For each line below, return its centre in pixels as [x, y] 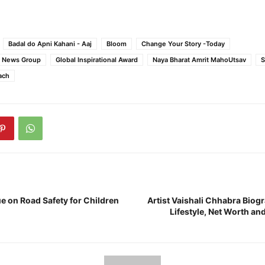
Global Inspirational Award [97, 59]
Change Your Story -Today [183, 43]
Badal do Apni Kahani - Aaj [50, 43]
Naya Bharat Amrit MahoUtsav [199, 59]
